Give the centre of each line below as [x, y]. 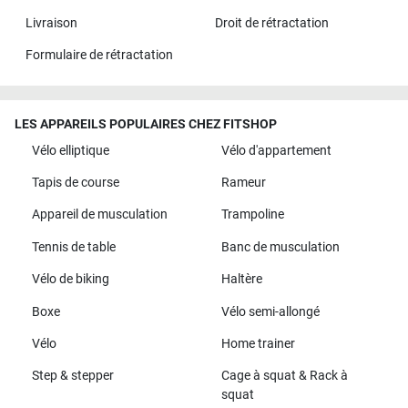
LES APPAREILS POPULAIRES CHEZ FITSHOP [146, 125]
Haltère [241, 280]
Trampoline [252, 215]
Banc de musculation [280, 247]
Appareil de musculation [99, 215]
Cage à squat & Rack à [284, 376]
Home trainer [258, 343]
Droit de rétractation [271, 23]
